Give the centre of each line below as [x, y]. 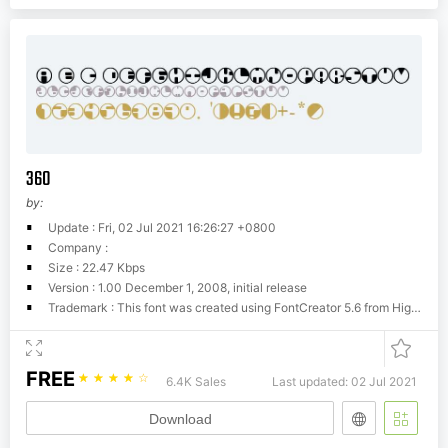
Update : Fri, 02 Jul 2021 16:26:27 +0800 [162, 228]
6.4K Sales [196, 382]
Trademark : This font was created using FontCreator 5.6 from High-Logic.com [229, 308]
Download [180, 419]
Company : [78, 248]
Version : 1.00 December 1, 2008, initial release [177, 288]
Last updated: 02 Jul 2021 [344, 382]
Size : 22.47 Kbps [96, 268]
